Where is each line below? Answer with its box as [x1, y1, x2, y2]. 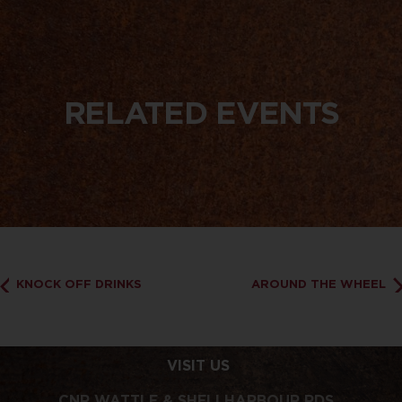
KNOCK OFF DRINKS [12, 277, 142, 292]
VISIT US [166, 357, 230, 375]
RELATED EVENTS [63, 93, 339, 132]
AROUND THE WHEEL [251, 277, 390, 292]
